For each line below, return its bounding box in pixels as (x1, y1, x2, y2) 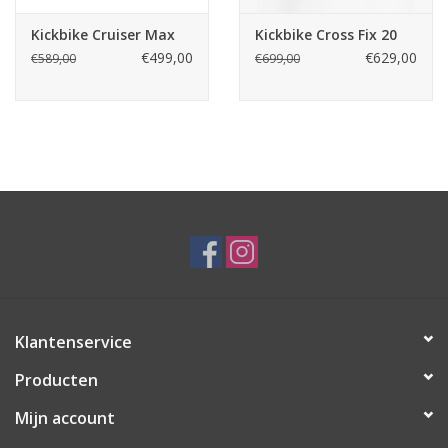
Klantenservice (15, 331, 132, 354)
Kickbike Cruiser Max (31, 25, 175, 45)
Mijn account (15, 407, 115, 430)
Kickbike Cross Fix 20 (255, 25, 397, 45)
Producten (15, 369, 98, 392)
